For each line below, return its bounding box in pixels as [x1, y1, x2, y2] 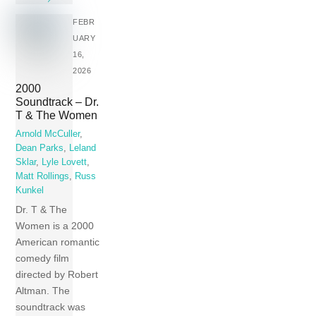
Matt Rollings [16, 171, 70, 181]
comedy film [16, 253, 70, 265]
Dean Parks [16, 142, 64, 153]
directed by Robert [16, 269, 99, 281]
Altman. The [16, 285, 71, 297]
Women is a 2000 [16, 220, 95, 232]
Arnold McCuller [16, 128, 80, 139]
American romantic [16, 236, 100, 248]
